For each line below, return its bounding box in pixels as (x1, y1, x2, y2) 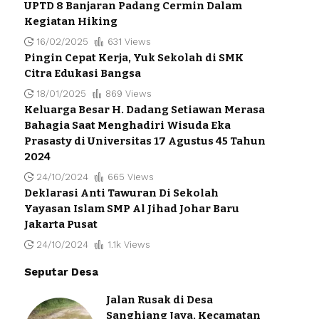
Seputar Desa (23, 265, 98, 278)
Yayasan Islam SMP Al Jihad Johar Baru (23, 202, 239, 215)
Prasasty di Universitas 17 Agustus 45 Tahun (23, 134, 266, 147)
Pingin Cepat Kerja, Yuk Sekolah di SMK (23, 51, 244, 64)
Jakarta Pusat (23, 217, 98, 231)
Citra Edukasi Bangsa (23, 66, 141, 80)
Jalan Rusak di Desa (105, 293, 213, 306)
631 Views (107, 36, 151, 47)
